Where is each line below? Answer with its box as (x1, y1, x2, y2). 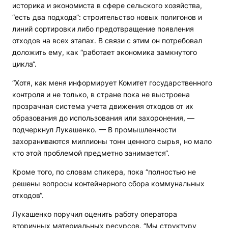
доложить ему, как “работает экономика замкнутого (12, 48, 197, 57)
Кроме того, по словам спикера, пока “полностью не (12, 167, 196, 177)
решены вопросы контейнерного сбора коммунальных (12, 179, 205, 188)
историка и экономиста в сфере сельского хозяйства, (12, 1, 202, 10)
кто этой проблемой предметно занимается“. (12, 149, 169, 158)
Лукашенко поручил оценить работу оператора (12, 210, 177, 219)
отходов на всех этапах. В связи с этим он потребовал (12, 36, 202, 45)
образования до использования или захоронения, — (12, 113, 194, 123)
